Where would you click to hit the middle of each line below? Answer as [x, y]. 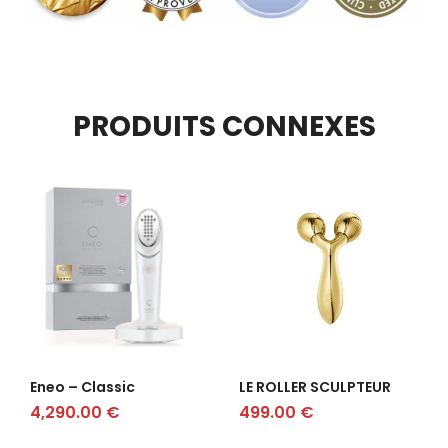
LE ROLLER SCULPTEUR [315, 386]
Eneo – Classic [82, 386]
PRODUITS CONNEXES [224, 126]
